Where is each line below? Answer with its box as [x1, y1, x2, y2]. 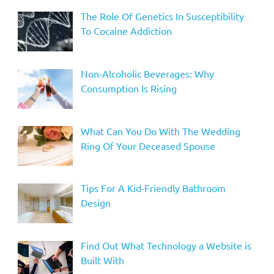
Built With [80, 254, 124, 267]
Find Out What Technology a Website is [80, 239, 251, 252]
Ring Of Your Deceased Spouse [80, 139, 215, 152]
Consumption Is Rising [80, 81, 177, 94]
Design [80, 196, 111, 209]
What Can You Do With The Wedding [80, 124, 240, 137]
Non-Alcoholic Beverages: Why [80, 67, 214, 80]
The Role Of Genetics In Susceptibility [80, 10, 244, 23]
